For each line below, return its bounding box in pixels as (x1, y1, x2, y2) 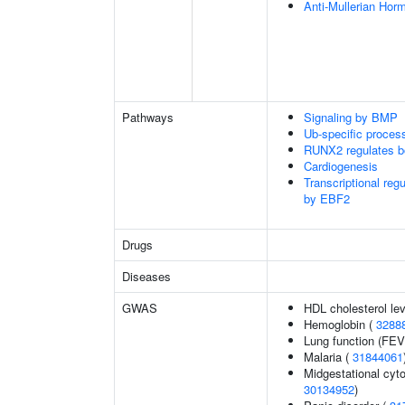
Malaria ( (304, 348, 353, 365)
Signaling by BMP (304, 108, 398, 126)
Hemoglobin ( (304, 316, 376, 333)
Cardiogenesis (304, 157, 378, 174)
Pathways (122, 108, 174, 126)
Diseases (122, 268, 171, 285)
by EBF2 (304, 190, 350, 207)
